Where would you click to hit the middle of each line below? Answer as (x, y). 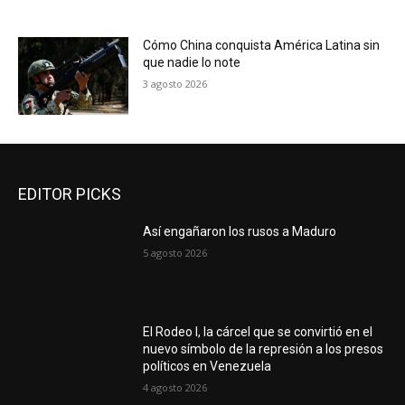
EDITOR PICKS (70, 193)
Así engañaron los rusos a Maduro (240, 231)
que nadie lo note (192, 63)
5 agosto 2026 (175, 252)
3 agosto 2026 (175, 84)
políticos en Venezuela (207, 367)
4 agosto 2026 (175, 388)
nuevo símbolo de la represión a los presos (264, 349)
